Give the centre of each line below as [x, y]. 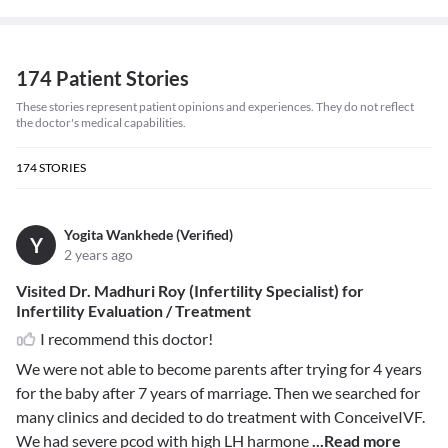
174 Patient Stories [102, 78]
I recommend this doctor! [126, 339]
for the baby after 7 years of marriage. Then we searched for [218, 393]
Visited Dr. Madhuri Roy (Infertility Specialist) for [190, 291]
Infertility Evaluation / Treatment [133, 311]
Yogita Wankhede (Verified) [148, 235]
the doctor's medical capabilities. [101, 123]
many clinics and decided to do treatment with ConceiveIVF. [220, 417]
